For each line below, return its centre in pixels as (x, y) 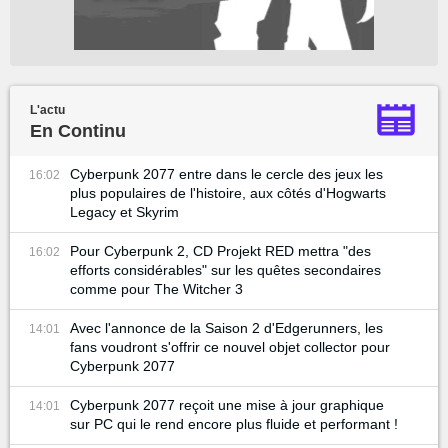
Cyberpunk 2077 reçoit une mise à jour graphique (227, 405)
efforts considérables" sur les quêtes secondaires (225, 270)
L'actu (47, 110)
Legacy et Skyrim (124, 212)
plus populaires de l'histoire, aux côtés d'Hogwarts (228, 193)
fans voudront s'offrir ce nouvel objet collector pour (230, 347)
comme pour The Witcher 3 (156, 289)
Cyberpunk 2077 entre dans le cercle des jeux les (226, 174)
